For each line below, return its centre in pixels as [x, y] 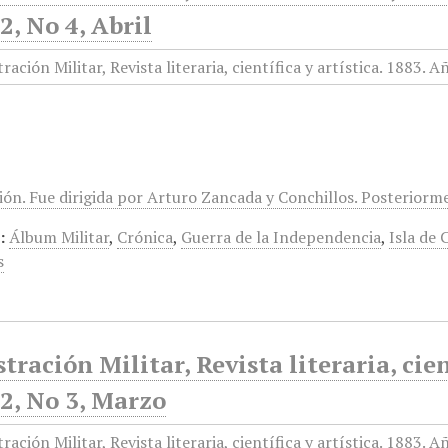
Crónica [145, 237]
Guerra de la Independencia [281, 237]
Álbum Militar [59, 237]
